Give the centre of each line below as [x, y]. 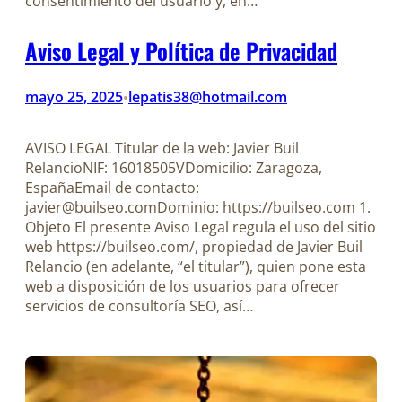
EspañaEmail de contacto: [112, 187]
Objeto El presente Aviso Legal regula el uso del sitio [201, 227]
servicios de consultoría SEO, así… [139, 306]
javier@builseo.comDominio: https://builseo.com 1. [198, 207]
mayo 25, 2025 [74, 96]
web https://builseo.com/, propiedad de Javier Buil [194, 246]
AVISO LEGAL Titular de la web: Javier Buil [162, 148]
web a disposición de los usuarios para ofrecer [183, 286]
